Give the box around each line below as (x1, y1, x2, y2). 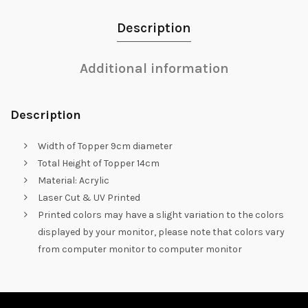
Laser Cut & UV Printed (38, 191, 140, 203)
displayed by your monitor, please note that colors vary (38, 225, 285, 238)
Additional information (79, 60, 229, 76)
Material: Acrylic (38, 174, 109, 186)
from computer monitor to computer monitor (38, 243, 242, 255)
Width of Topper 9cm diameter (38, 140, 173, 152)
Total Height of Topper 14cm (38, 157, 159, 169)
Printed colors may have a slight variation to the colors (38, 208, 284, 221)
